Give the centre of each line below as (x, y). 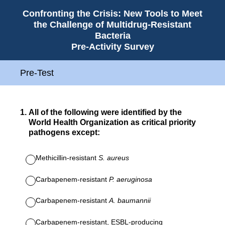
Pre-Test (37, 73)
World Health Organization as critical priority (112, 122)
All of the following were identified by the (105, 112)
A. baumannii (130, 200)
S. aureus (114, 158)
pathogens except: (64, 132)
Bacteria (113, 36)
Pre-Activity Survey (113, 47)
